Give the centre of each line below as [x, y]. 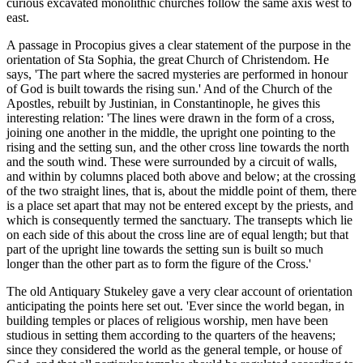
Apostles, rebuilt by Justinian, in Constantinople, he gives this [163, 104]
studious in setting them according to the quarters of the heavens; [171, 335]
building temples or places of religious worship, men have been [167, 321]
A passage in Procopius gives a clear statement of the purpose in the [179, 45]
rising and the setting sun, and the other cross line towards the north [178, 147]
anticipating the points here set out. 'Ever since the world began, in [175, 306]
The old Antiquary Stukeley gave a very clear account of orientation [179, 292]
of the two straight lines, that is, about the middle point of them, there [181, 191]
